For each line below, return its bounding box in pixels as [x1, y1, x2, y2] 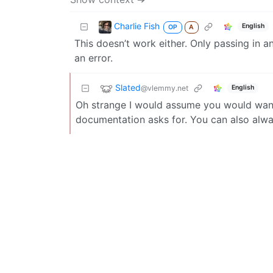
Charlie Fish [114, 20, 160, 31]
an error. [74, 51, 113, 64]
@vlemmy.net [141, 83, 188, 93]
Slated [115, 82, 141, 93]
